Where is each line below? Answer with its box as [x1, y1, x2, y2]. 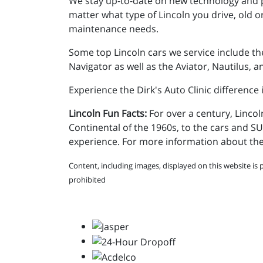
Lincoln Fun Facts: [69, 106, 147, 120]
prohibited [69, 174, 106, 185]
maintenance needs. [69, 22, 159, 35]
